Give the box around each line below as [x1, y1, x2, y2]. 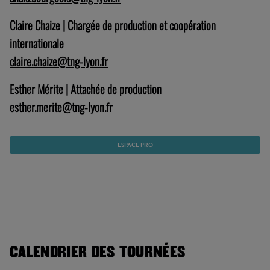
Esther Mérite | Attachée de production [10, 80, 162, 98]
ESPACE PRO [117, 140, 153, 149]
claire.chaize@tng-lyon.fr [10, 52, 108, 70]
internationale [10, 34, 64, 52]
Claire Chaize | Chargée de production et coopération [10, 16, 216, 34]
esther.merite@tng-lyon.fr [10, 98, 113, 116]
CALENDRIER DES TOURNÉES [10, 243, 186, 262]
